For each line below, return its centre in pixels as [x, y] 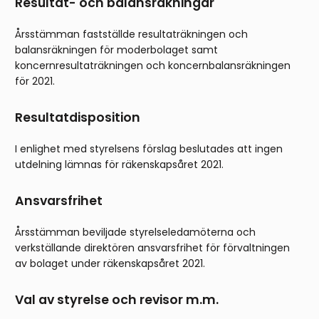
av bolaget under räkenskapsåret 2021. [110, 264]
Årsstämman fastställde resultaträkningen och [131, 35]
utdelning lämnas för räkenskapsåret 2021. [119, 165]
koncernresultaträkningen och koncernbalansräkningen [153, 66]
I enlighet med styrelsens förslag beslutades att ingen [149, 149]
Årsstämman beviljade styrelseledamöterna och [135, 232]
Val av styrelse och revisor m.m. [117, 300]
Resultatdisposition [78, 118]
